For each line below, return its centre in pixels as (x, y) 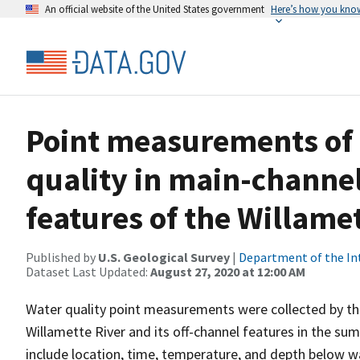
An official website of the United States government (155, 9)
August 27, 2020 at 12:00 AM (228, 272)
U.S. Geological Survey (164, 257)
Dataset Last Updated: (88, 272)
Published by (62, 257)
